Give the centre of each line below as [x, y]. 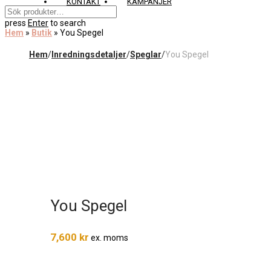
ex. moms [109, 237]
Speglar [146, 54]
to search [67, 23]
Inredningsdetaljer [89, 54]
